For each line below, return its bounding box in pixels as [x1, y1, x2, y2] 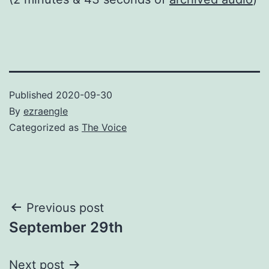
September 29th [9, 218, 123, 236]
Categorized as [9, 121, 82, 133]
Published [9, 88, 56, 101]
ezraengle [23, 104, 68, 117]
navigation [8, 225, 113, 252]
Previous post [26, 200, 104, 215]
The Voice [82, 121, 127, 133]
